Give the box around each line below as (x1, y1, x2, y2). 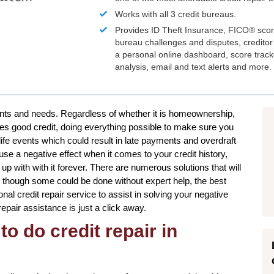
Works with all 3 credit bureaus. (115, 9, 237, 20)
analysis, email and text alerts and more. (115, 62, 272, 72)
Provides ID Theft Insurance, (115, 25, 229, 35)
